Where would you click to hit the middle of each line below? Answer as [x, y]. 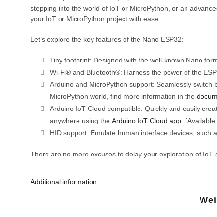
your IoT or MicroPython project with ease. [95, 19]
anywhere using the [81, 121]
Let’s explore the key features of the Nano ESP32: [107, 39]
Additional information [63, 182]
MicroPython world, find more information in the [123, 97]
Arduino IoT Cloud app [146, 121]
